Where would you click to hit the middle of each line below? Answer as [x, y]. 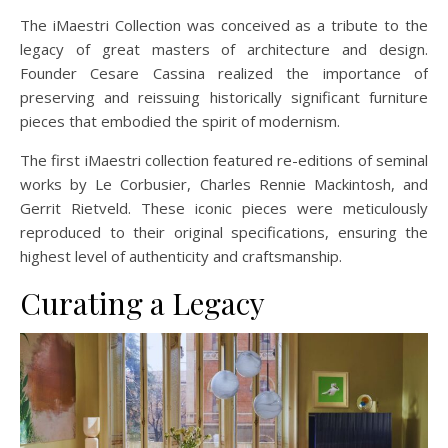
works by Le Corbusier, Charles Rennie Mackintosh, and [224, 184]
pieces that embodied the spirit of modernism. [180, 121]
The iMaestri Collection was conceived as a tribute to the [224, 25]
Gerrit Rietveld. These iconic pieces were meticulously [224, 208]
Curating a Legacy [142, 303]
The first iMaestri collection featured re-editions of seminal [224, 160]
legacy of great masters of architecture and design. [224, 49]
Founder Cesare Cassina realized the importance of [224, 73]
